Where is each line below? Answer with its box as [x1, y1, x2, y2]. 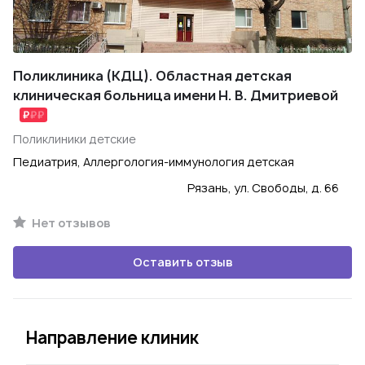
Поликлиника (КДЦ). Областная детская [13, 67, 292, 85]
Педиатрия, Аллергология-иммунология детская [13, 154, 294, 169]
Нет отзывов [29, 215, 111, 231]
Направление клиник [26, 327, 199, 349]
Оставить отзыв [132, 254, 233, 270]
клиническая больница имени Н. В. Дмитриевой [13, 86, 338, 104]
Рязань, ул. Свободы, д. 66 [187, 180, 339, 196]
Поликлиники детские [13, 131, 136, 147]
